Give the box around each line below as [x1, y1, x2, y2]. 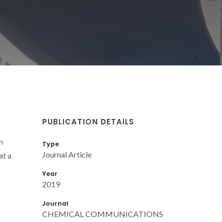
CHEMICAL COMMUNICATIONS [42, 209, 163, 219]
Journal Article [42, 149, 92, 159]
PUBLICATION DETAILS [42, 116, 134, 127]
